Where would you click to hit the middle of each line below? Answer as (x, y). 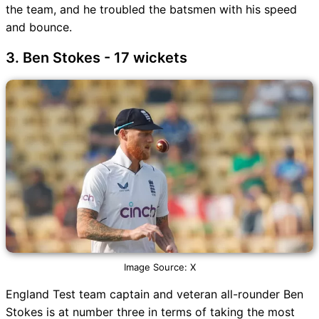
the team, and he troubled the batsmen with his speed (151, 10)
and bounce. (39, 27)
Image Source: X (159, 267)
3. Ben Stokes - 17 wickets (96, 58)
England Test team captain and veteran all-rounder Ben (155, 294)
